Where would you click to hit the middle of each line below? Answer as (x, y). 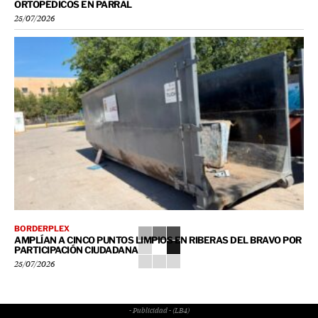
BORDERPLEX (42, 229)
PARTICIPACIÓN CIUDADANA (76, 250)
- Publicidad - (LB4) (159, 311)
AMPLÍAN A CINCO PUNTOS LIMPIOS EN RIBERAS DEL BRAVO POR (158, 240)
